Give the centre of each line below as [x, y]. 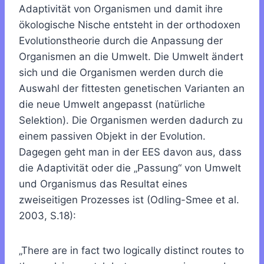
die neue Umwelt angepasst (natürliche [112, 105]
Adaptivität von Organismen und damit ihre [121, 9]
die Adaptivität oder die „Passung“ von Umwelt [130, 168]
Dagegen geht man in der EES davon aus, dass [130, 152]
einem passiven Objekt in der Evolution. [112, 136]
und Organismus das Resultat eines [103, 184]
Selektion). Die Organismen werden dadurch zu [131, 121]
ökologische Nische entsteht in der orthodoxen [130, 25]
